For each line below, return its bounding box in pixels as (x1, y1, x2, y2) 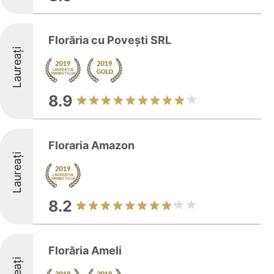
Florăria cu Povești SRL (48, 34, 171, 46)
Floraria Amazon (48, 139, 135, 152)
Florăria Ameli (48, 244, 122, 257)
